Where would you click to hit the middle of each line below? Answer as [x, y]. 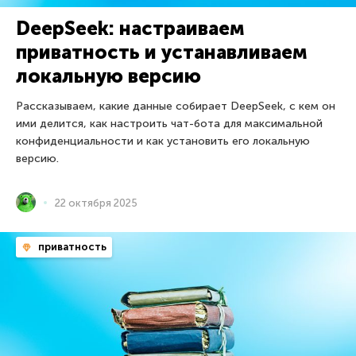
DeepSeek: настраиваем [130, 29]
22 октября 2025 [96, 203]
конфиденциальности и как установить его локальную [163, 141]
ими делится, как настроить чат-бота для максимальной [169, 124]
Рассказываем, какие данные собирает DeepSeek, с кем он [176, 106]
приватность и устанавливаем [162, 52]
